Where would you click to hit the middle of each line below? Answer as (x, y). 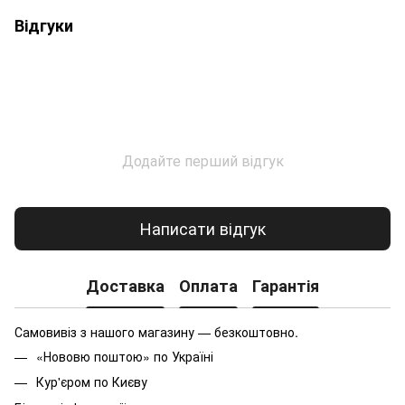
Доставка (125, 286)
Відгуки (44, 25)
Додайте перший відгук (202, 160)
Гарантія (286, 286)
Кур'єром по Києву (94, 382)
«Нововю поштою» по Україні (125, 356)
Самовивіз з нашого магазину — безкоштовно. (156, 331)
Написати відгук (202, 228)
